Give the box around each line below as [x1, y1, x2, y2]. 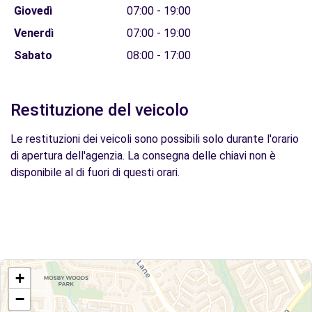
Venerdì [13, 26, 54, 40]
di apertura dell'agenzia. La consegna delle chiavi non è [10, 149, 276, 162]
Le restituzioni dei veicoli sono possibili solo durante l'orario [10, 132, 299, 146]
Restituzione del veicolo [10, 100, 189, 120]
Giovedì [13, 4, 52, 17]
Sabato [13, 49, 52, 62]
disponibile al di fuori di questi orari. [10, 166, 180, 179]
